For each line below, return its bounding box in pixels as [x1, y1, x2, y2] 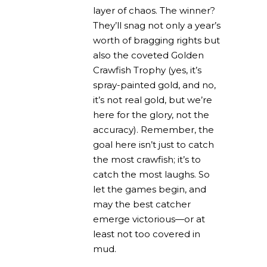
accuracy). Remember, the [93, 124, 214, 136]
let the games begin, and [93, 184, 206, 195]
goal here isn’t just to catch [93, 139, 214, 151]
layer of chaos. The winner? [93, 5, 215, 17]
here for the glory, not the [93, 109, 209, 121]
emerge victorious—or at [93, 213, 205, 225]
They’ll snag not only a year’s [93, 20, 221, 32]
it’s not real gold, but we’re [93, 94, 212, 106]
